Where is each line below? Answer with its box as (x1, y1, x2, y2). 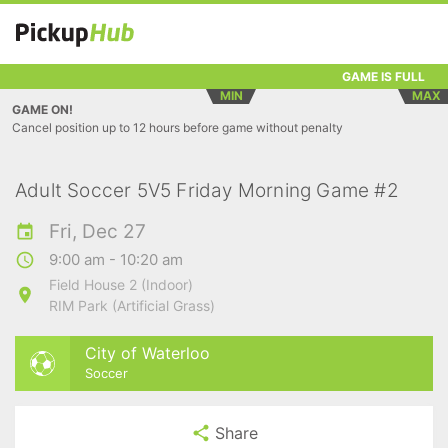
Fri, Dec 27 (49, 220, 146, 243)
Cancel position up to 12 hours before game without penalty (12, 120, 343, 135)
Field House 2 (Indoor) (49, 276, 193, 293)
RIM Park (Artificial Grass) (49, 297, 215, 314)
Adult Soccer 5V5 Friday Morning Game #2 (15, 179, 399, 202)
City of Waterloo (85, 342, 210, 363)
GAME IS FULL (342, 68, 425, 84)
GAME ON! (12, 102, 73, 117)
